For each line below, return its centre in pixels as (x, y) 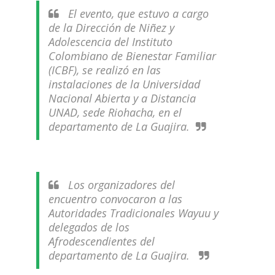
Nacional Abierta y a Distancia (122, 98)
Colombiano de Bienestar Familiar (132, 56)
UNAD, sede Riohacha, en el (115, 112)
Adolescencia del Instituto (110, 42)
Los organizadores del (120, 185)
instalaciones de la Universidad (124, 84)
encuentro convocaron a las (115, 199)
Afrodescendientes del (101, 241)
